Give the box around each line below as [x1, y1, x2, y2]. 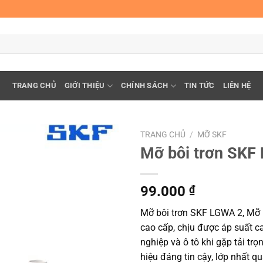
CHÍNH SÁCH [120, 81, 168, 90]
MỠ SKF [197, 130, 227, 139]
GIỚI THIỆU [64, 81, 105, 90]
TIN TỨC [184, 81, 215, 90]
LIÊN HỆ [222, 81, 251, 90]
